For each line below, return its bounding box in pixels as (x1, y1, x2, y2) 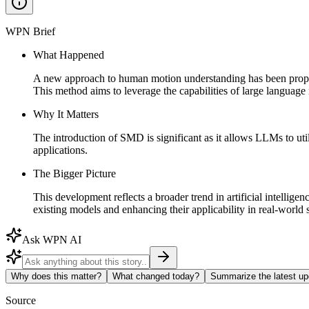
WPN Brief (6, 25, 55, 37)
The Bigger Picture (33, 167, 116, 179)
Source (6, 294, 36, 306)
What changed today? (112, 270, 199, 281)
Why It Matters (33, 108, 99, 120)
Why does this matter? (11, 270, 101, 281)
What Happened (33, 48, 104, 61)
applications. (33, 143, 88, 156)
